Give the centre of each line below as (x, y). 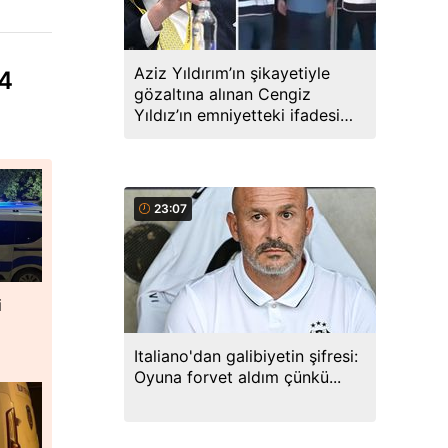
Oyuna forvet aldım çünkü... (237, 377)
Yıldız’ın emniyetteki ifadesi (237, 115)
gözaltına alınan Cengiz (222, 94)
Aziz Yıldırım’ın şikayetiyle (232, 73)
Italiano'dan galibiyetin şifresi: (246, 356)
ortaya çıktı (177, 136)
